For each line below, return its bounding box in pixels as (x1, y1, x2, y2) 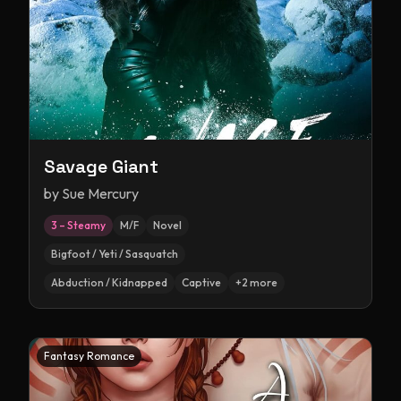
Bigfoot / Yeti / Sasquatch (51, 247, 178, 260)
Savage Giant (44, 155, 158, 178)
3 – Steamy (51, 218, 106, 232)
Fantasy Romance (44, 349, 134, 363)
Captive (182, 276, 221, 289)
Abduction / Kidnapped (51, 276, 167, 289)
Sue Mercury (62, 184, 139, 202)
